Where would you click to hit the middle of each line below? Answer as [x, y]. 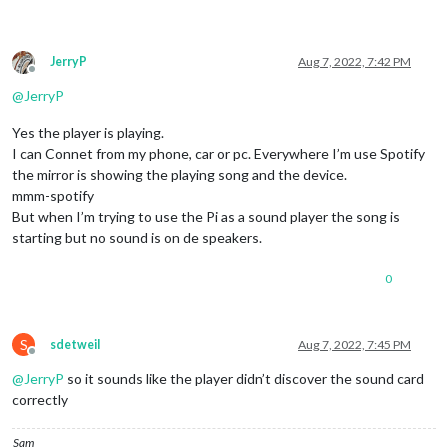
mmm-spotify [53, 195]
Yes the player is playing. [88, 132]
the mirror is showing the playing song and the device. [179, 174]
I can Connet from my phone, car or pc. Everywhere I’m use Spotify [218, 153]
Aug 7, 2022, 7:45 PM [354, 344]
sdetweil [75, 344]
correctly [40, 399]
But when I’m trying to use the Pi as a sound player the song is [206, 216]
